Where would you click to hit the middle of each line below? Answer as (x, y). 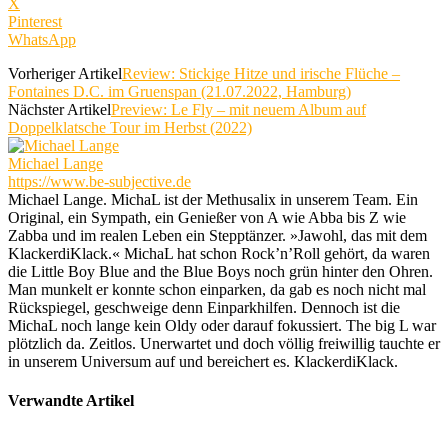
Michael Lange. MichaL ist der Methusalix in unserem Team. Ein (213, 199)
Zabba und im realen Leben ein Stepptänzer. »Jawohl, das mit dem (217, 235)
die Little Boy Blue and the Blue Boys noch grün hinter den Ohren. (220, 271)
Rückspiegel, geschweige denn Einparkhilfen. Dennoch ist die (204, 307)
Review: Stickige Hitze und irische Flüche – (261, 73)
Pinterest (35, 21)
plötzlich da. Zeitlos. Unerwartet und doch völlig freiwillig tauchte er (224, 343)
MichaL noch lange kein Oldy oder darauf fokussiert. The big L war (222, 325)
